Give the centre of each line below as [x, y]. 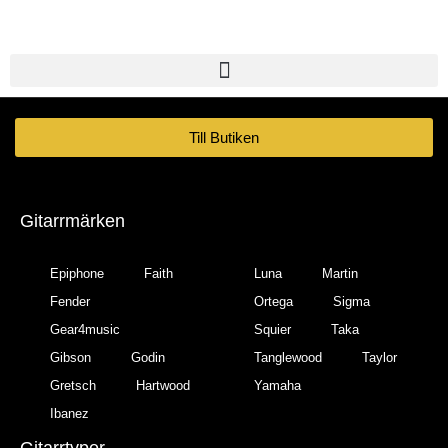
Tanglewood [288, 357]
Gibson [70, 357]
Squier [272, 329]
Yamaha [277, 385]
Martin [340, 273]
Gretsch [73, 385]
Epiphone [77, 273]
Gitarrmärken [72, 221]
